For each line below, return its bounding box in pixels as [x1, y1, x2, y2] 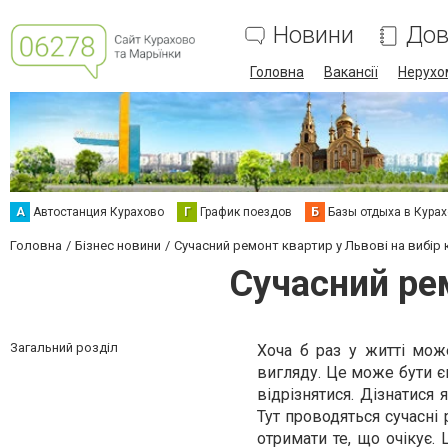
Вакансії [323, 64, 378, 80]
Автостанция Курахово [33, 205, 164, 219]
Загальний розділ [10, 340, 118, 355]
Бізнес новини [75, 238, 161, 253]
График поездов [200, 205, 292, 219]
